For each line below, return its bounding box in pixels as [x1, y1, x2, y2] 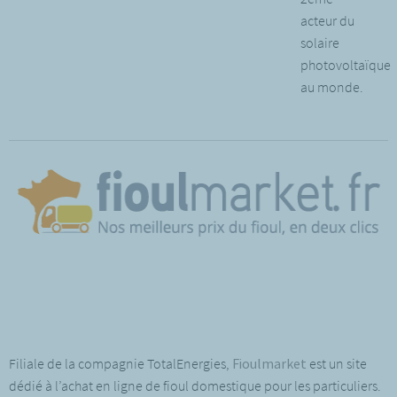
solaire [300, 34, 339, 51]
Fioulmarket [232, 354, 307, 372]
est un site [307, 354, 367, 372]
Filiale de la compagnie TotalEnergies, [9, 354, 232, 372]
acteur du [300, 12, 354, 29]
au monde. [300, 78, 363, 96]
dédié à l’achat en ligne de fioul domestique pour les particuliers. [9, 376, 384, 394]
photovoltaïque [300, 56, 391, 74]
